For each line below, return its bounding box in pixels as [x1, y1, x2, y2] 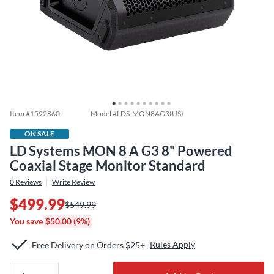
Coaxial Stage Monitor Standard [10, 157, 206, 174]
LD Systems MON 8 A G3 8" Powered [10, 143, 232, 159]
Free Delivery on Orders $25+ [32, 239, 145, 250]
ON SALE [24, 129, 54, 138]
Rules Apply [150, 239, 195, 250]
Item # [10, 109, 30, 118]
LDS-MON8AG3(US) [117, 109, 183, 118]
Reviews [14, 177, 42, 187]
